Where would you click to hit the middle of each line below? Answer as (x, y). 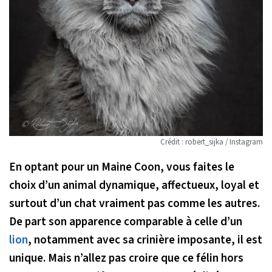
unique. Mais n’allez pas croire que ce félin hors (126, 258)
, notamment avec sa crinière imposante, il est (145, 240)
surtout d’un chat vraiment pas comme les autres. (134, 203)
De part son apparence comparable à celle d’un (126, 221)
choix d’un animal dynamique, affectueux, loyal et (134, 185)
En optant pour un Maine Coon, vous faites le (122, 167)
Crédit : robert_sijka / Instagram (212, 142)
